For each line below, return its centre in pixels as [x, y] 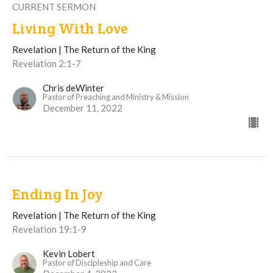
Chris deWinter [73, 87]
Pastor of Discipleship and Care [97, 262]
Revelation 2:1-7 [47, 63]
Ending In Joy [57, 194]
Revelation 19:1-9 [49, 229]
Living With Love [70, 28]
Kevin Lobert [69, 253]
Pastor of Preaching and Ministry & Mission [116, 97]
